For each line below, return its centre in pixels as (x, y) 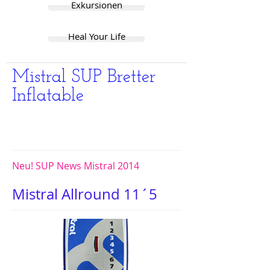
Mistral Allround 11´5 (85, 194)
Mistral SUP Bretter (84, 77)
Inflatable (48, 96)
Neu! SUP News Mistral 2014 (76, 166)
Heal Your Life (96, 36)
